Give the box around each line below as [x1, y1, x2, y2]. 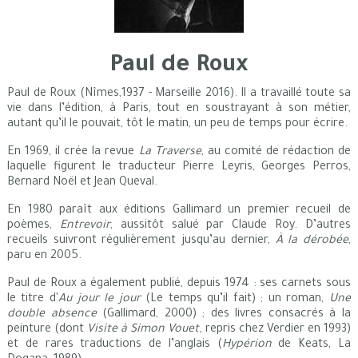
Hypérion [221, 338, 272, 352]
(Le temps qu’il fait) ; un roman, [140, 292, 330, 306]
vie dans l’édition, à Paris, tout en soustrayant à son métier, [6, 102, 352, 116]
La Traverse [138, 145, 201, 159]
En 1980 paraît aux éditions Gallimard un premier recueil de [6, 204, 352, 217]
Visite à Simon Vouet [87, 323, 200, 336]
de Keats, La [271, 338, 352, 352]
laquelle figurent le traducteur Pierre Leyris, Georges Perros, [6, 161, 352, 174]
